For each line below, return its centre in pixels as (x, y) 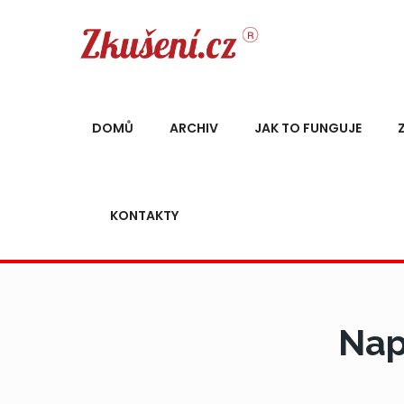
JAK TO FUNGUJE (308, 128)
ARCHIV (194, 128)
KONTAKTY (144, 216)
